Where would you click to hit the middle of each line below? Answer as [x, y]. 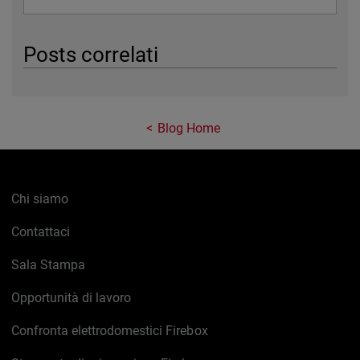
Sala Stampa [49, 265]
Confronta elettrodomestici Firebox [110, 331]
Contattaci [41, 232]
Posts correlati [91, 55]
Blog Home [189, 129]
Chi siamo [40, 199]
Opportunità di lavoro [72, 298]
